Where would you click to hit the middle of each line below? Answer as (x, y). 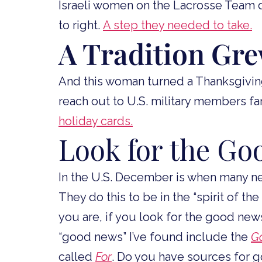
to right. (81, 25)
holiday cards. (96, 121)
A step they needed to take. (177, 25)
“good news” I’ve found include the (153, 237)
